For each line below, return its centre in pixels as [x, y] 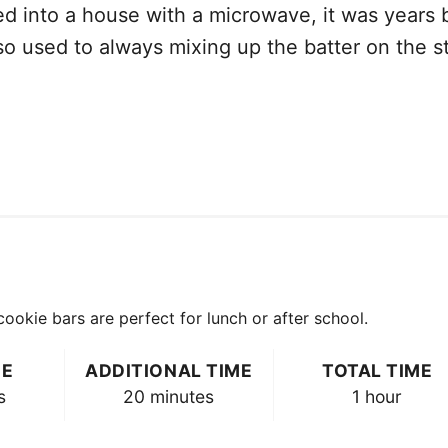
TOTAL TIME [377, 370]
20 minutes [169, 396]
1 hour [377, 396]
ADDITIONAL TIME [169, 370]
